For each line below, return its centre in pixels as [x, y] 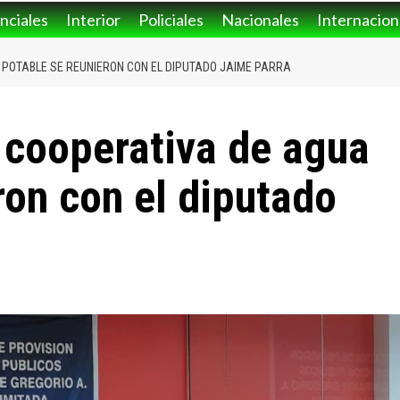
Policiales [171, 20]
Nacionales [260, 20]
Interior [93, 20]
